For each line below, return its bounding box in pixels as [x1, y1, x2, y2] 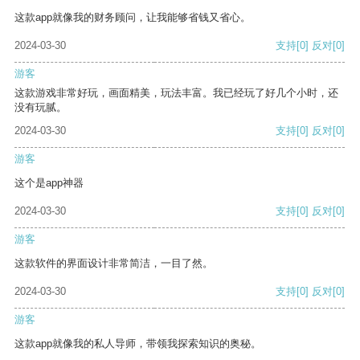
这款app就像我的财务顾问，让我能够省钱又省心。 [14, 11, 251, 24]
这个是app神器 [14, 177, 84, 190]
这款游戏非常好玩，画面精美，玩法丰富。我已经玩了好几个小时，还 [14, 87, 338, 100]
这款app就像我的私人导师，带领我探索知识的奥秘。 [14, 337, 261, 350]
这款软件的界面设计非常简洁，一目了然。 [14, 257, 213, 270]
